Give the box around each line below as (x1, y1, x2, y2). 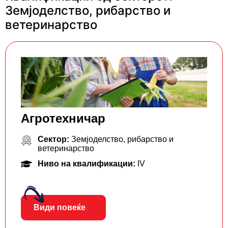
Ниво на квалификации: (37, 159, 137, 168)
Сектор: (37, 135, 71, 144)
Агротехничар (21, 111, 105, 126)
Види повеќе (34, 203, 85, 212)
